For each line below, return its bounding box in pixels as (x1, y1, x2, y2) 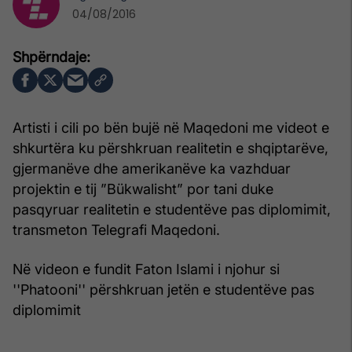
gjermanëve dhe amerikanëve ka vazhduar (13, 159, 291, 177)
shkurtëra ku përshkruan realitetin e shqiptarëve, (13, 139, 328, 156)
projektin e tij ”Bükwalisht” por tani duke (13, 180, 273, 197)
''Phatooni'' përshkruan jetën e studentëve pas (13, 280, 314, 298)
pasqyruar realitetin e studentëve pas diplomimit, (13, 200, 331, 218)
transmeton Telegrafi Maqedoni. (13, 221, 220, 238)
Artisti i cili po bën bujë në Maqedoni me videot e (13, 119, 329, 136)
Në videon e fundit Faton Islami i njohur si (13, 260, 280, 277)
